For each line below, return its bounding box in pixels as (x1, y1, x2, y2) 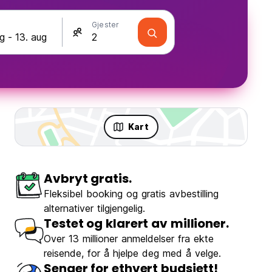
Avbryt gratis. (44, 170, 132, 188)
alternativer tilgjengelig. (44, 202, 145, 215)
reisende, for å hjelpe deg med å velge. (44, 247, 221, 260)
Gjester (92, 20, 120, 29)
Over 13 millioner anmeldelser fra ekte (44, 233, 214, 245)
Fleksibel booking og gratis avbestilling (44, 188, 219, 200)
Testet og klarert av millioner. (44, 215, 229, 233)
